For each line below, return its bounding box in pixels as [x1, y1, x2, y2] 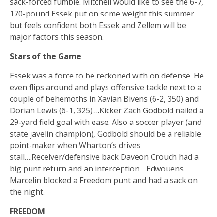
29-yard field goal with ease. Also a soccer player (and [10, 116, 201, 127]
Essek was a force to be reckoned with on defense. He [10, 70, 204, 81]
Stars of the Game [10, 50, 81, 62]
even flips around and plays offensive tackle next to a [10, 81, 201, 93]
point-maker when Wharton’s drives [10, 139, 140, 151]
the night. [10, 186, 46, 197]
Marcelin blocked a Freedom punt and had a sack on [10, 174, 198, 186]
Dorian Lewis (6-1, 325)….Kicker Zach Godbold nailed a [10, 105, 203, 116]
